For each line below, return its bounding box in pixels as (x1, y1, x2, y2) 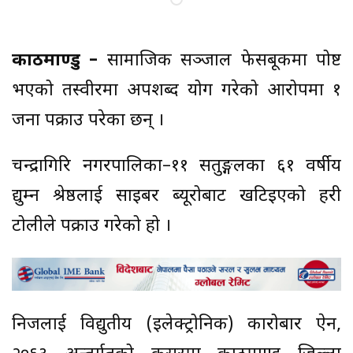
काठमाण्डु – (12, 50, 98, 73)
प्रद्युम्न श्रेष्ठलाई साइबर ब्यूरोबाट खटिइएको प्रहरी (12, 185, 341, 209)
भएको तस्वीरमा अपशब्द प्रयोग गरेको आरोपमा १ (12, 80, 341, 103)
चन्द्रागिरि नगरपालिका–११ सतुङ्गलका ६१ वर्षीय (12, 155, 341, 179)
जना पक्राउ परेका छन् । (12, 110, 164, 133)
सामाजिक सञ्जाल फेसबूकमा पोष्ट (98, 50, 342, 73)
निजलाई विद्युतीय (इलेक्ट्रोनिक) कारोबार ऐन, (12, 314, 341, 337)
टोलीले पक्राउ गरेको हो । (12, 215, 171, 239)
